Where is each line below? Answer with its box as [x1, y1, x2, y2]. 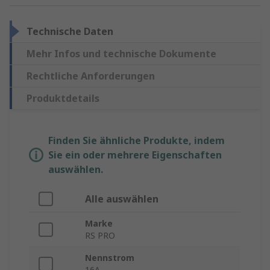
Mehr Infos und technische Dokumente [27, 47, 216, 61]
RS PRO [85, 230, 115, 242]
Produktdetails [27, 92, 99, 105]
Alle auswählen [85, 192, 159, 206]
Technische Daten [27, 25, 113, 39]
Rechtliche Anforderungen [27, 69, 155, 83]
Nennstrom [85, 252, 134, 264]
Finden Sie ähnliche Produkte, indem [48, 134, 225, 148]
